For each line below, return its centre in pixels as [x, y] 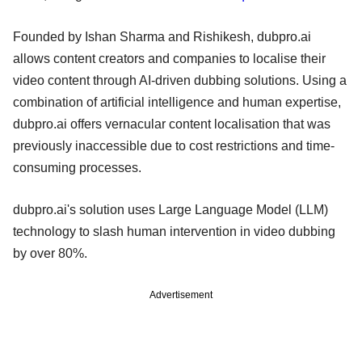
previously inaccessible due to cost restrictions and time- [174, 145]
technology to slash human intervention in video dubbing [174, 231]
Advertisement [181, 295]
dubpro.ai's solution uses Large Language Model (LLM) [170, 209]
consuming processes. [79, 167]
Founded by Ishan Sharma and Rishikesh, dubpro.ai [162, 36]
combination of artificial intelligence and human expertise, [177, 102]
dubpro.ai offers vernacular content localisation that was [172, 124]
